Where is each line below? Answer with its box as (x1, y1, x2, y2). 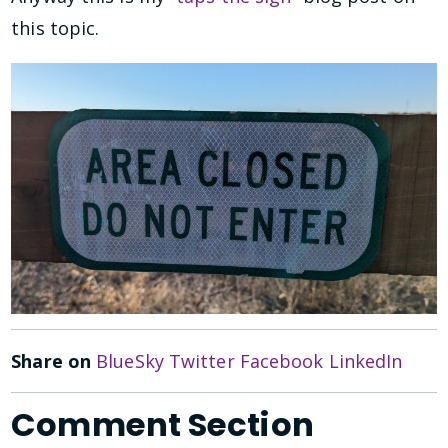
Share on (11, 349, 97, 374)
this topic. (11, 15, 100, 40)
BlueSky (96, 349, 164, 374)
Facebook (239, 349, 324, 374)
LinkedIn (328, 349, 403, 374)
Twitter (168, 349, 235, 374)
